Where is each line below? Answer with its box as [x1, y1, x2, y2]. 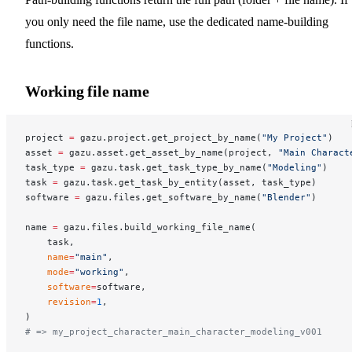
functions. [25, 36, 74, 50]
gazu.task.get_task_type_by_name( [86, 161, 267, 173]
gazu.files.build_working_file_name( [58, 221, 256, 233]
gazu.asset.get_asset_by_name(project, [64, 146, 278, 158]
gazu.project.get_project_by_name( [75, 131, 262, 143]
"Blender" [262, 191, 311, 203]
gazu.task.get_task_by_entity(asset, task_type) [58, 176, 317, 188]
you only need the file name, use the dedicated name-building [25, 14, 328, 28]
